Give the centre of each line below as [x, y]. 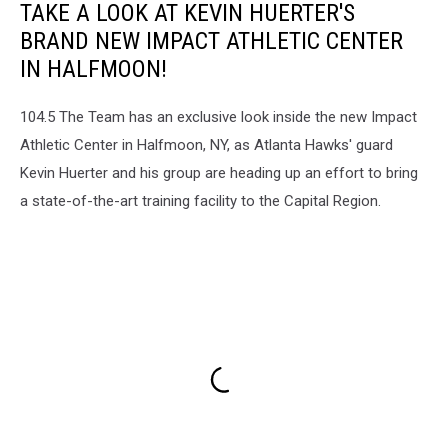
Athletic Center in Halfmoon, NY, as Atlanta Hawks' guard [206, 145]
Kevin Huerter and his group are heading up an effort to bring [219, 173]
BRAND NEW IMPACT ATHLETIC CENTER [211, 41]
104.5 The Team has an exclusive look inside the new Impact [218, 117]
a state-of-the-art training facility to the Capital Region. [200, 201]
